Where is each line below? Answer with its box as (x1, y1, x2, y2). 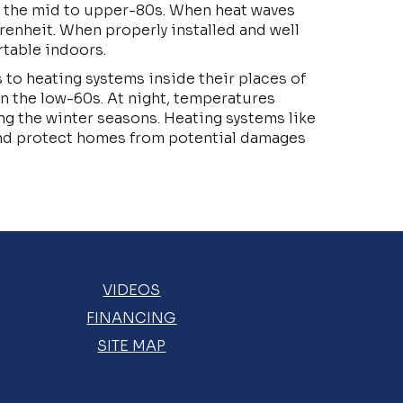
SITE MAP (97, 336, 166, 355)
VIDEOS (103, 281, 161, 300)
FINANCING (86, 309, 177, 327)
